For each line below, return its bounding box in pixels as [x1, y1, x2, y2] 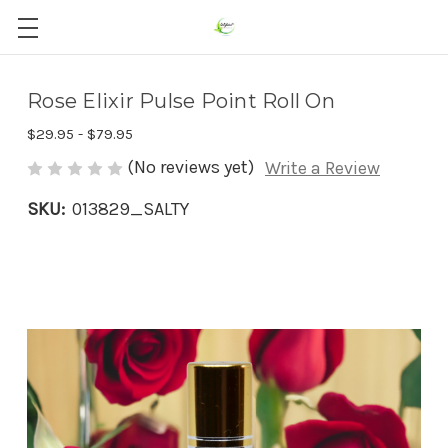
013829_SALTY [72, 198, 189, 221]
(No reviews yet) [127, 156, 254, 178]
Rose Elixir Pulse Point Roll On [27, 89, 335, 113]
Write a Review [265, 157, 380, 180]
